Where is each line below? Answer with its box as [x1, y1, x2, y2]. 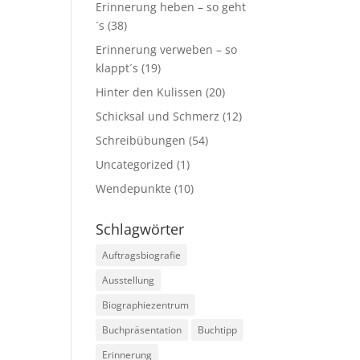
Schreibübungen [96, 133, 186, 148]
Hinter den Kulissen [96, 84, 203, 100]
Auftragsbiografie [102, 248, 182, 262]
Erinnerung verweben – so [96, 42, 238, 57]
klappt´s [96, 60, 139, 76]
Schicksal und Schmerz [96, 108, 220, 124]
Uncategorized [96, 157, 174, 172]
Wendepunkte [96, 181, 172, 196]
